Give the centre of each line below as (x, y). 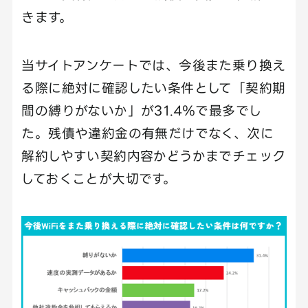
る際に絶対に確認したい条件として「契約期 (154, 88)
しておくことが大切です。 (99, 179)
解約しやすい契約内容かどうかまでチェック (154, 156)
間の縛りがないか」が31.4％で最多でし (142, 111)
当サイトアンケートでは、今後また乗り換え (154, 65)
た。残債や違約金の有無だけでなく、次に (148, 133)
